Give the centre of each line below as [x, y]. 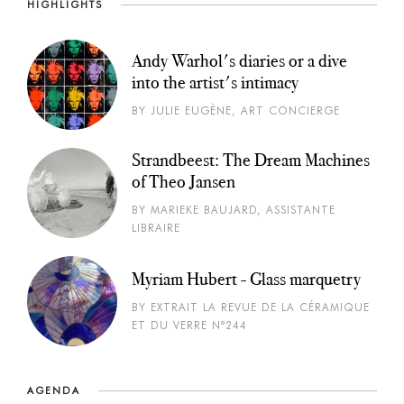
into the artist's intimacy [215, 82]
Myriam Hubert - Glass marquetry [246, 279]
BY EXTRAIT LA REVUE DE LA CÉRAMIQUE [251, 307]
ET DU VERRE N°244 [189, 325]
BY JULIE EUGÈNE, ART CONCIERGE [236, 110]
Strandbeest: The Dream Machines [251, 160]
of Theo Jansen [184, 181]
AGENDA [54, 390]
